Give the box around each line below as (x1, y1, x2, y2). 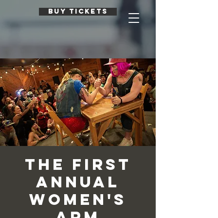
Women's (29, 190, 127, 209)
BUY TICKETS (48, 7, 108, 16)
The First (24, 155, 131, 174)
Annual (36, 172, 120, 192)
